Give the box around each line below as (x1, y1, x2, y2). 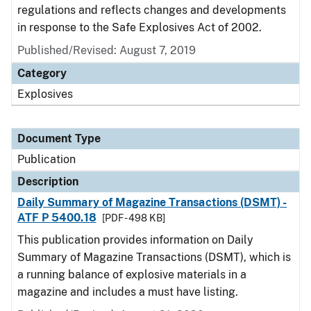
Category (17, 67, 67, 80)
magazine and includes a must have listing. (17, 285, 238, 299)
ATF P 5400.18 (17, 211, 96, 224)
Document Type (17, 132, 101, 145)
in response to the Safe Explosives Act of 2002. (17, 21, 262, 34)
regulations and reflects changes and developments (17, 3, 286, 17)
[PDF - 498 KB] (101, 212, 165, 224)
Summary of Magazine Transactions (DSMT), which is (17, 251, 291, 264)
